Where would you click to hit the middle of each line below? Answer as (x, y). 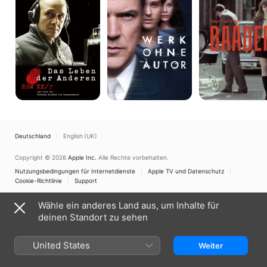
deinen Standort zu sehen (93, 217)
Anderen (32, 7)
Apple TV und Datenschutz (186, 171)
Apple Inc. (82, 157)
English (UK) (80, 136)
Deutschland (33, 136)
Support (86, 181)
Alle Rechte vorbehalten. (133, 157)
